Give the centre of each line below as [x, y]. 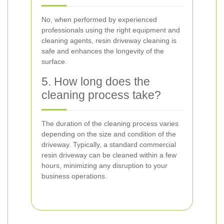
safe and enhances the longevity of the [103, 51]
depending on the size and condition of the [109, 134]
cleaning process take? [101, 95]
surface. [54, 61]
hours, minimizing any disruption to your [104, 165]
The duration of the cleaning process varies [110, 123]
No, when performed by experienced [99, 19]
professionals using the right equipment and [111, 30]
